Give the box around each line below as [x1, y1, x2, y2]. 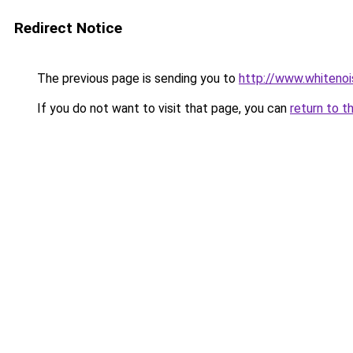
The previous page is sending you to [34, 71, 239, 86]
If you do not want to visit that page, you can [34, 101, 290, 116]
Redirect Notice [14, 19, 122, 37]
